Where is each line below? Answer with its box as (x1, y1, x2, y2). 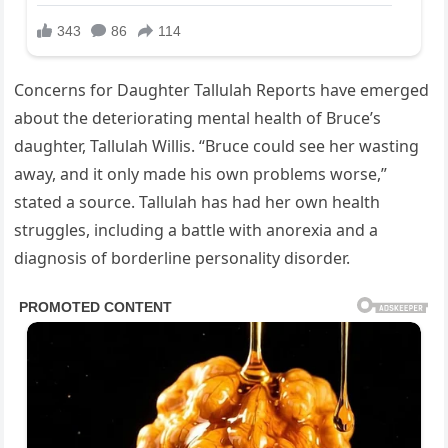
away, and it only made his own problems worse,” (14, 163, 388, 186)
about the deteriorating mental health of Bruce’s (14, 107, 382, 130)
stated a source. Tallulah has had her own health (14, 191, 381, 214)
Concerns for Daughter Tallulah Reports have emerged (14, 79, 430, 102)
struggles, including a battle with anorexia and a (14, 219, 379, 242)
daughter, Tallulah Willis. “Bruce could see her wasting (14, 135, 420, 158)
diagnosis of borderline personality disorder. (14, 247, 351, 270)
